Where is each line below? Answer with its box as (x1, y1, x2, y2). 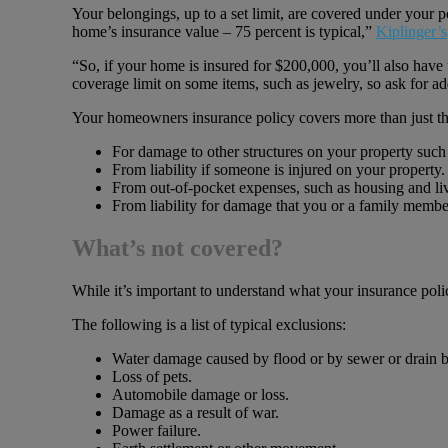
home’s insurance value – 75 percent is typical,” (72, 22, 376, 40)
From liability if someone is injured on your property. (112, 160, 445, 178)
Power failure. (112, 421, 201, 439)
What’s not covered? (72, 234, 283, 261)
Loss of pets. (112, 367, 192, 385)
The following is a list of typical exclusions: (72, 315, 346, 333)
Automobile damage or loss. (112, 385, 289, 403)
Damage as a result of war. (112, 403, 279, 421)
